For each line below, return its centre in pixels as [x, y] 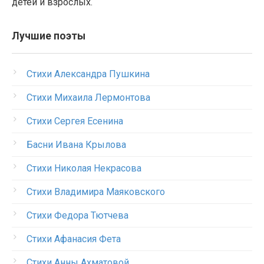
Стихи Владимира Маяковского [96, 192]
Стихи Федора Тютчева [77, 215]
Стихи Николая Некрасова [84, 168]
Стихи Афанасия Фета [74, 239]
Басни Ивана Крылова [76, 145]
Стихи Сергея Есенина [75, 121]
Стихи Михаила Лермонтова [88, 98]
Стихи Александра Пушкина [88, 74]
